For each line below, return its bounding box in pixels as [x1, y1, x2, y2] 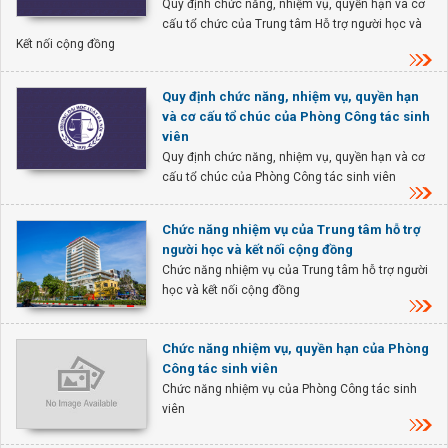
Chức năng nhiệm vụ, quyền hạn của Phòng [162, 341, 429, 357]
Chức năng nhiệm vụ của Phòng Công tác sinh [162, 382, 417, 397]
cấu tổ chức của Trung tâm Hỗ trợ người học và [162, 17, 422, 31]
